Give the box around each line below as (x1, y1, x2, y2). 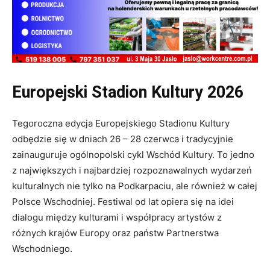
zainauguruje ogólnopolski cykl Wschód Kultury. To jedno (12, 149, 254, 161)
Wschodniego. (12, 243, 72, 255)
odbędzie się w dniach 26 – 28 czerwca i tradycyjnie (12, 133, 233, 145)
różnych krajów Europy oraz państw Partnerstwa (12, 227, 219, 239)
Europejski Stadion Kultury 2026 (12, 83, 243, 102)
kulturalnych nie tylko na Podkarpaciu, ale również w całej (12, 180, 257, 192)
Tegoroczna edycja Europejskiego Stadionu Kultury (12, 118, 230, 130)
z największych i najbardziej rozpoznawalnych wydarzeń (12, 165, 252, 177)
